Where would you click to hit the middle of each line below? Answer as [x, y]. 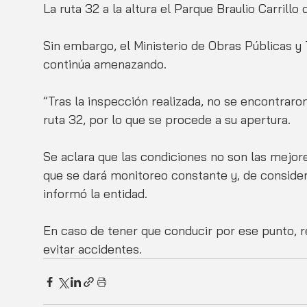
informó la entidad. [95, 194]
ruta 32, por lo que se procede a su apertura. [167, 120]
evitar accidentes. [94, 249]
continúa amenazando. [107, 64]
